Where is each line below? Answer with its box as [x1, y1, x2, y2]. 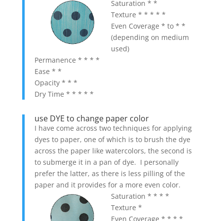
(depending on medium [110, 32, 189, 42]
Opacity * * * [34, 77, 77, 87]
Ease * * [34, 66, 62, 76]
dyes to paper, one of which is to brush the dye [34, 134, 190, 144]
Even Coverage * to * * [110, 21, 185, 31]
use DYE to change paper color [34, 112, 149, 124]
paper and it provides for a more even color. [34, 180, 181, 189]
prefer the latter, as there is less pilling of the [34, 168, 185, 178]
